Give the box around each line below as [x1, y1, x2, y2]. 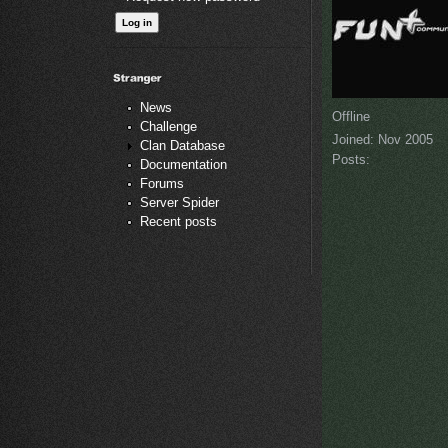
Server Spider [140, 195, 219, 211]
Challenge [140, 119, 197, 135]
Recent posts [140, 214, 217, 230]
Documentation [140, 157, 227, 173]
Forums [140, 176, 184, 192]
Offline [332, 108, 370, 124]
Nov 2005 [374, 131, 433, 147]
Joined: [332, 131, 374, 147]
